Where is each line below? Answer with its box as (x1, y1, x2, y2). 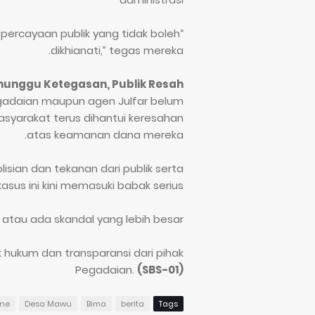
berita (121, 297, 144, 309)
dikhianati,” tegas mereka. (51, 42, 184, 58)
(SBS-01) (137, 262, 184, 277)
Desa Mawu (25, 297, 72, 309)
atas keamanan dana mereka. (27, 127, 184, 142)
